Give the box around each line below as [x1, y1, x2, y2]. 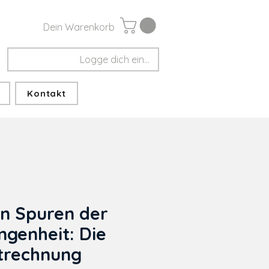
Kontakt [27, 88, 66, 99]
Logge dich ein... [80, 53, 150, 65]
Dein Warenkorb [43, 21, 115, 33]
